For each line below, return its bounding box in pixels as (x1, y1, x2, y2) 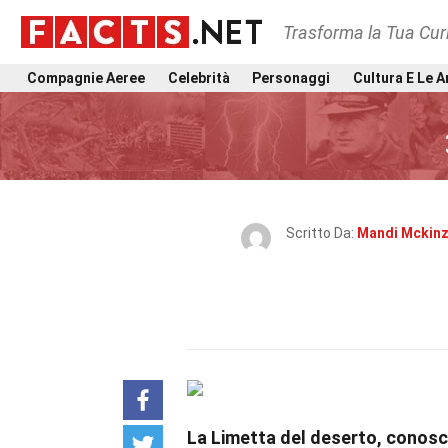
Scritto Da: (286, 225, 357, 241)
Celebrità (167, 69, 230, 86)
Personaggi (252, 69, 331, 86)
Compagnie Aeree (27, 69, 145, 86)
